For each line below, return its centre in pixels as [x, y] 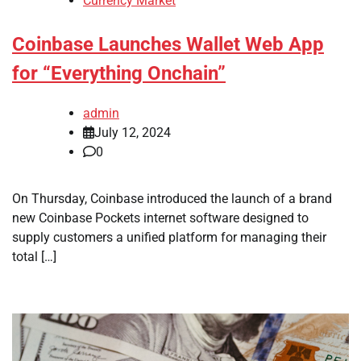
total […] [34, 256]
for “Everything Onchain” [119, 74]
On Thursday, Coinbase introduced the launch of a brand [172, 198]
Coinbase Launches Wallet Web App [168, 45]
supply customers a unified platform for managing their [169, 237]
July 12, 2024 [133, 132]
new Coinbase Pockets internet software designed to [160, 218]
